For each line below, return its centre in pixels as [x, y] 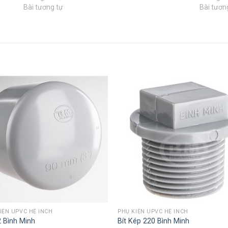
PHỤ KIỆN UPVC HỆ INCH [153, 211]
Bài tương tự [43, 7]
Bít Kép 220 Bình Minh [154, 221]
